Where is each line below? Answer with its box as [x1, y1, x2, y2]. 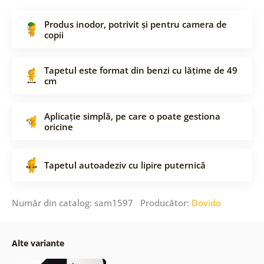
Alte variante [11, 237, 64, 249]
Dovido [191, 196, 221, 209]
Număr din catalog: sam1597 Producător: [11, 196, 192, 209]
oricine [44, 120, 73, 133]
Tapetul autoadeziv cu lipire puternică [44, 159, 206, 171]
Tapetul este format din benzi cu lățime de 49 [44, 64, 237, 76]
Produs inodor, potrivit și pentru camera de [44, 18, 227, 30]
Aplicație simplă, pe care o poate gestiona [44, 110, 220, 122]
